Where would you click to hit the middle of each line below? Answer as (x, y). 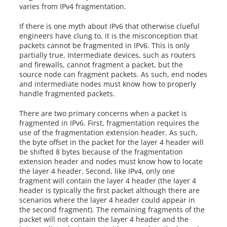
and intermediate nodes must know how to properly (108, 84)
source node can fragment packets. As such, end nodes (113, 74)
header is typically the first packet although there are (110, 191)
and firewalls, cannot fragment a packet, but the (101, 65)
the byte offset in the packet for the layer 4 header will (112, 142)
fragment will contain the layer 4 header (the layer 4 (108, 181)
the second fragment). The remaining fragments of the (112, 210)
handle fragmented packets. (67, 94)
